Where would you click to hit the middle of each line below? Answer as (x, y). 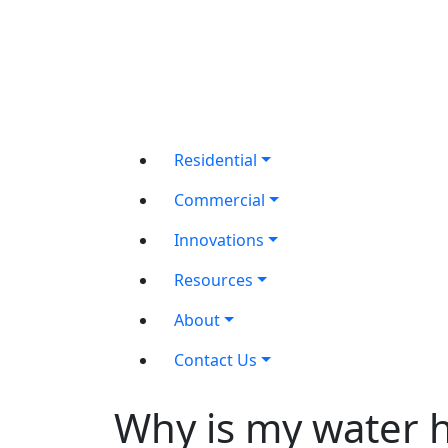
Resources (213, 280)
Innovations (219, 240)
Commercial (219, 200)
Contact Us (215, 360)
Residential (215, 160)
